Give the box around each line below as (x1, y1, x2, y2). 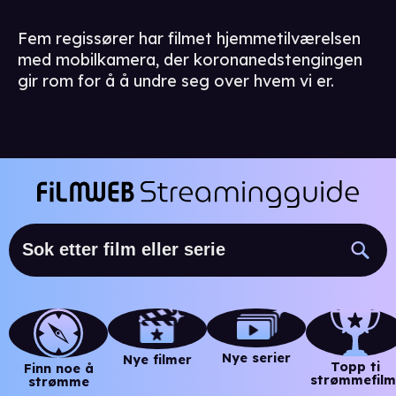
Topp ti (331, 358, 380, 375)
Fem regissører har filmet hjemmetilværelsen (18, 28, 361, 49)
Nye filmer (123, 351, 192, 368)
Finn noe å (23, 360, 94, 377)
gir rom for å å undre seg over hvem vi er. (18, 71, 334, 92)
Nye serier (222, 350, 291, 367)
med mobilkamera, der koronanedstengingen (18, 49, 362, 71)
